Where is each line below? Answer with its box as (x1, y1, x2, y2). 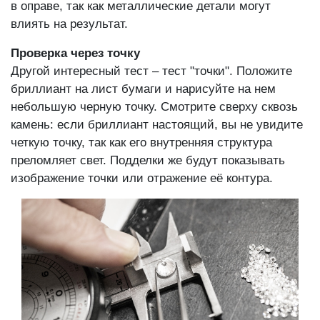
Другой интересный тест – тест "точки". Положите (11, 64, 292, 78)
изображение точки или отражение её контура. (11, 171, 273, 185)
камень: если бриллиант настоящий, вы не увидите (11, 117, 303, 131)
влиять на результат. (11, 16, 128, 31)
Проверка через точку (11, 46, 140, 60)
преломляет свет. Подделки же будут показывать (11, 153, 285, 167)
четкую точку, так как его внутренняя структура (11, 135, 272, 149)
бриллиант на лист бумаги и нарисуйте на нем (11, 81, 276, 96)
